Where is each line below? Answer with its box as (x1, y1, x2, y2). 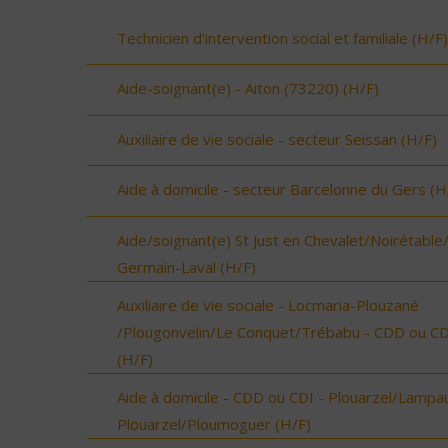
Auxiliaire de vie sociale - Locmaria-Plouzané (117, 294, 419, 315)
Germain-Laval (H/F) (117, 256, 256, 277)
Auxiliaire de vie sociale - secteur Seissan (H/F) (117, 128, 437, 149)
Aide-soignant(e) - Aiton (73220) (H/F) (117, 78, 379, 99)
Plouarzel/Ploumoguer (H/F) (117, 413, 311, 434)
